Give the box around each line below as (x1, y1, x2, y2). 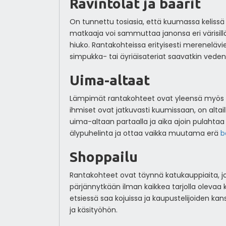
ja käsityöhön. (69, 204, 118, 215)
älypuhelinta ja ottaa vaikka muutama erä (69, 128, 220, 138)
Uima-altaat (69, 72, 150, 88)
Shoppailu (69, 148, 138, 164)
